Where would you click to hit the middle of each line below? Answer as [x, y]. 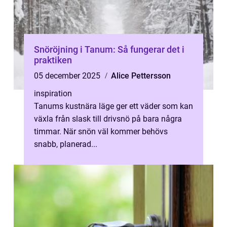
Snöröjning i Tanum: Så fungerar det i [109, 49]
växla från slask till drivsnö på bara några [108, 119]
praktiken [53, 60]
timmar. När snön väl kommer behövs [101, 131]
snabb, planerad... [66, 144]
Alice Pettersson [141, 76]
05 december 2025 [68, 76]
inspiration [53, 93]
